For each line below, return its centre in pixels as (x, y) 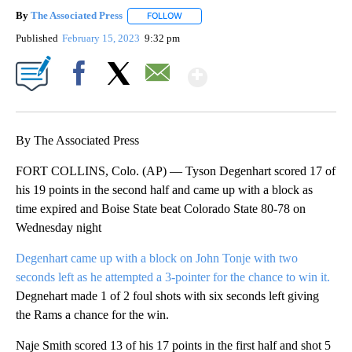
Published (37, 38)
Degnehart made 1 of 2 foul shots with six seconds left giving (167, 295)
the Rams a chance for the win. (92, 314)
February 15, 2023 (103, 38)
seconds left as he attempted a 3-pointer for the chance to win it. (173, 277)
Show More (268, 70)
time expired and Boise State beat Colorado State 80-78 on (161, 208)
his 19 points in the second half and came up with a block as (164, 189)
